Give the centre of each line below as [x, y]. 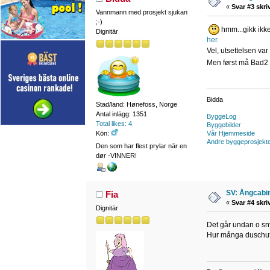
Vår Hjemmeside [231, 133]
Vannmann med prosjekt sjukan [141, 12]
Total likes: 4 [114, 123]
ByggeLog [221, 117]
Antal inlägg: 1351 [121, 114]
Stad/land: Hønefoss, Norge [136, 104]
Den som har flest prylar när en [141, 146]
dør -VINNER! [116, 155]
